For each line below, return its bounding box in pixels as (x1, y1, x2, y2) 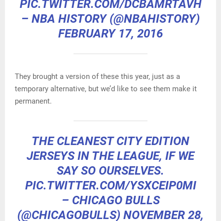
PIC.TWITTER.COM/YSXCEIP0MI (25, 179, 196, 193)
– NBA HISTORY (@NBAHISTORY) (21, 12, 200, 26)
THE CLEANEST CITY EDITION (32, 134, 189, 148)
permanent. (15, 97, 52, 106)
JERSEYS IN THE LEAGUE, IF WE (27, 149, 194, 163)
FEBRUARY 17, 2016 (58, 27, 163, 41)
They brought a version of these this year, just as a (15, 72, 180, 81)
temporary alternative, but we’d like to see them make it (15, 84, 197, 94)
